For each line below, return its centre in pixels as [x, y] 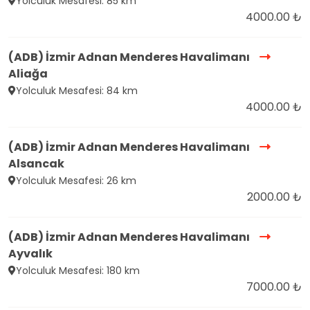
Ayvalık [30, 254]
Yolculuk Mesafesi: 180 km [78, 271]
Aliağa [28, 74]
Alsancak [36, 164]
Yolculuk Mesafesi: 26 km [76, 181]
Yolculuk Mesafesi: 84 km [77, 91]
